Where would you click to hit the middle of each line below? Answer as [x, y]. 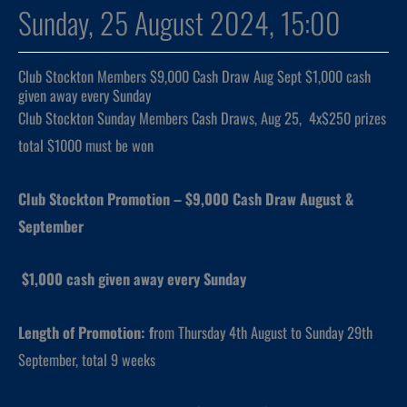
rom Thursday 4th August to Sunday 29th [263, 333]
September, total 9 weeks [87, 360]
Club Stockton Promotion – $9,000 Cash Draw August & [186, 198]
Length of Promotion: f [86, 333]
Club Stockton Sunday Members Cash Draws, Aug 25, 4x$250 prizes [202, 118]
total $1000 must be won [86, 145]
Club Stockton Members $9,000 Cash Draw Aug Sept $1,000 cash [194, 76]
